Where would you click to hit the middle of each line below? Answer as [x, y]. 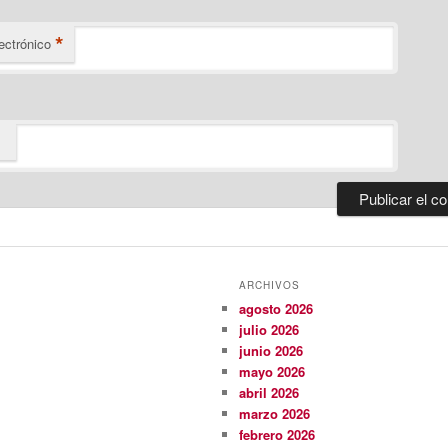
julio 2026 [269, 329]
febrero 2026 [277, 434]
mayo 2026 [272, 371]
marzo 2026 [275, 413]
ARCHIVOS [270, 284]
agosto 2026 [276, 308]
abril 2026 [269, 392]
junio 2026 [271, 350]
